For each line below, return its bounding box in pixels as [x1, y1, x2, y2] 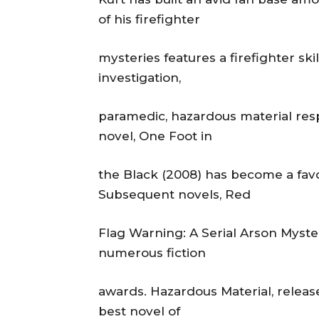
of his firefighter [98, 12, 200, 27]
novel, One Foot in [98, 129, 212, 144]
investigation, [98, 70, 181, 85]
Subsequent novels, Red [98, 187, 251, 202]
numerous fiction [98, 246, 206, 261]
